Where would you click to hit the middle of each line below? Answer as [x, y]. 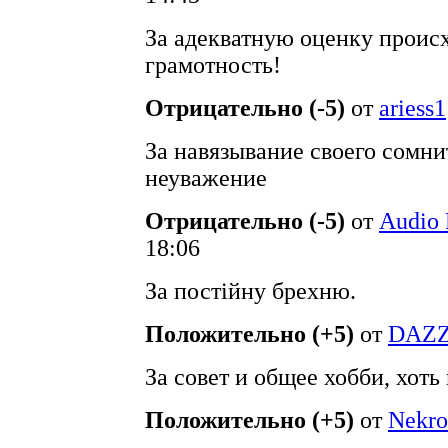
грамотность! [213, 65]
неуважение [206, 178]
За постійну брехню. [250, 291]
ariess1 [412, 108]
